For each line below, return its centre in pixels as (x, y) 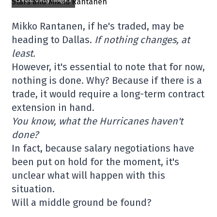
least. (23, 54)
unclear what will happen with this (88, 176)
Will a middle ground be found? (82, 203)
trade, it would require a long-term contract (108, 94)
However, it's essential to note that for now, (108, 67)
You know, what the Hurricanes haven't (97, 121)
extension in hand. (53, 108)
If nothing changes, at (142, 40)
